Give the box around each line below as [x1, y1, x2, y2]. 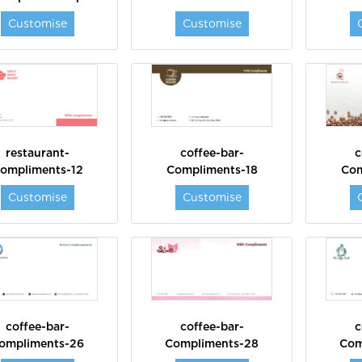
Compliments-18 [166, 162, 258, 176]
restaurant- [5, 145, 69, 159]
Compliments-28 [165, 336, 259, 350]
